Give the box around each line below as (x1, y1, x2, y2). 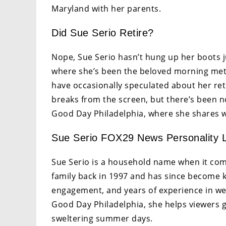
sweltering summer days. (51, 212, 153, 224)
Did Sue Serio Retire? (51, 27, 154, 38)
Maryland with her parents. (51, 3, 161, 14)
